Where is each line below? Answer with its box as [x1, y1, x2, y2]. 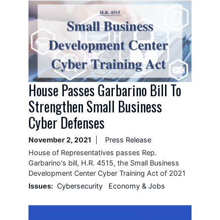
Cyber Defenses [28, 112, 105, 133]
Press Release [105, 136, 151, 144]
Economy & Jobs [108, 182, 165, 191]
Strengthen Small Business [28, 96, 162, 117]
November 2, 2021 [28, 136, 91, 144]
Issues [28, 182, 51, 191]
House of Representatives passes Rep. [28, 148, 157, 157]
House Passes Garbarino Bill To [28, 80, 181, 101]
